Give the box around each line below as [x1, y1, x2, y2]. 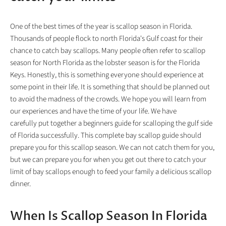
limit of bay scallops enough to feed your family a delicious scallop [10, 166, 211, 177]
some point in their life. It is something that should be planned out [10, 82, 210, 92]
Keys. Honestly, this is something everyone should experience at [10, 70, 204, 80]
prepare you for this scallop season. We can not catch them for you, [10, 142, 214, 153]
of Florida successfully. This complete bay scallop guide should [10, 130, 201, 141]
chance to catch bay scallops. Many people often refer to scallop [10, 45, 205, 56]
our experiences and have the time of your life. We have [10, 106, 177, 117]
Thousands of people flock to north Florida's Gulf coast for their [10, 33, 203, 44]
